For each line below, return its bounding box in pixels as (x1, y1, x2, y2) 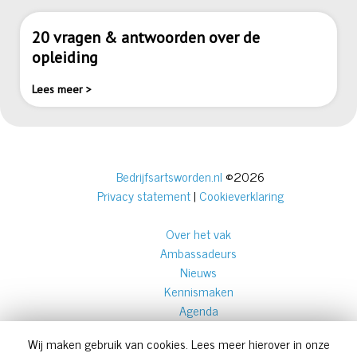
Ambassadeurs (160, 242, 237, 264)
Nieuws (180, 261, 218, 283)
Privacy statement (97, 185, 190, 206)
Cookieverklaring (199, 185, 284, 206)
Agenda (178, 300, 218, 321)
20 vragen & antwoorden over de (32, 27, 260, 49)
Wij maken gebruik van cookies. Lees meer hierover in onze (27, 333, 330, 354)
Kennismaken (163, 280, 233, 302)
